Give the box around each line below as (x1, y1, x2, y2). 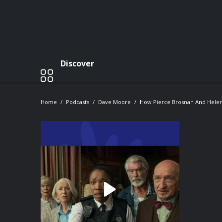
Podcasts (66, 98, 89, 106)
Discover (60, 57, 94, 69)
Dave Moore (98, 98, 131, 106)
